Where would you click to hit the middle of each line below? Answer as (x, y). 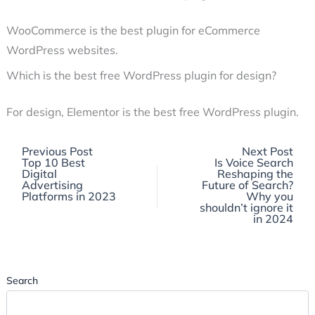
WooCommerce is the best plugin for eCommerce (133, 31)
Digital (39, 174)
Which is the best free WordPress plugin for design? (141, 76)
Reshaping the (256, 174)
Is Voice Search (254, 163)
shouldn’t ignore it (247, 208)
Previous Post (57, 152)
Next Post (268, 152)
